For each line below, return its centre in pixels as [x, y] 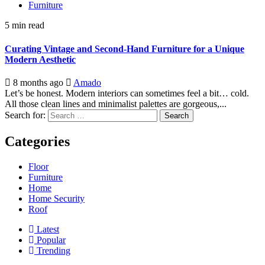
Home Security [56, 198]
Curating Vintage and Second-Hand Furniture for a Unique [125, 49]
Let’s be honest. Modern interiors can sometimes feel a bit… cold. [127, 93]
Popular [50, 240]
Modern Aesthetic [40, 59]
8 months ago [38, 82]
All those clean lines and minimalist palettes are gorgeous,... [116, 104]
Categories [37, 141]
